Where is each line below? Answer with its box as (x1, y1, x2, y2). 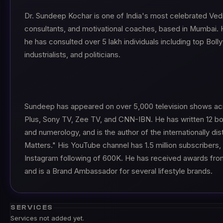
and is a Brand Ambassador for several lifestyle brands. (24, 167, 213, 176)
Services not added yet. (10, 214, 84, 222)
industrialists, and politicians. (24, 50, 120, 59)
